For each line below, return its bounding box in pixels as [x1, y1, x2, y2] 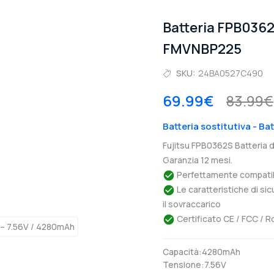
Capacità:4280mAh [163, 246, 240, 257]
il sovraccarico [163, 198, 221, 210]
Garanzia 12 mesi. [163, 154, 232, 166]
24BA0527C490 [198, 67, 263, 79]
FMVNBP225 [163, 40, 242, 58]
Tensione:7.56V [163, 259, 226, 270]
